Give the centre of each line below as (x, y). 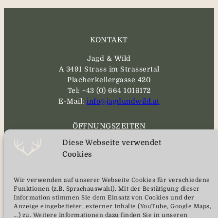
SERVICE (109, 212)
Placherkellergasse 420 (109, 80)
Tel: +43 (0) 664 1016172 (109, 90)
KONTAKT (109, 40)
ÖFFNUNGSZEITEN (109, 126)
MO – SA (109, 144)
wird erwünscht (109, 187)
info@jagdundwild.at (123, 101)
